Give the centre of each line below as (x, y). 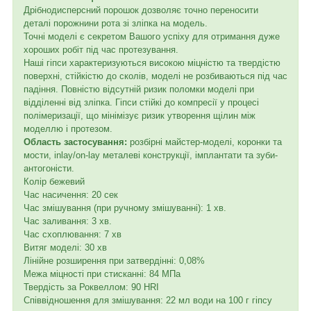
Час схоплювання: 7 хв (73, 234)
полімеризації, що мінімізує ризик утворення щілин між (140, 115)
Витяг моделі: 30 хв (65, 247)
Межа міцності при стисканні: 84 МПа (102, 274)
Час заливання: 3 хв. (68, 221)
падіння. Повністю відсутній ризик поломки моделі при (139, 89)
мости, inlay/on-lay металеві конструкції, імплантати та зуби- (151, 155)
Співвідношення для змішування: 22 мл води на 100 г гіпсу (148, 300)
